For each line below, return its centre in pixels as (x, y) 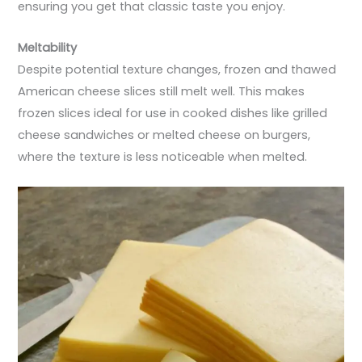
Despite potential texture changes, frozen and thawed (177, 69)
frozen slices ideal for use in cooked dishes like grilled (173, 113)
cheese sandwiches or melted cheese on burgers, (164, 135)
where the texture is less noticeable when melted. (163, 156)
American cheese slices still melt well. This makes (162, 91)
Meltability (48, 47)
